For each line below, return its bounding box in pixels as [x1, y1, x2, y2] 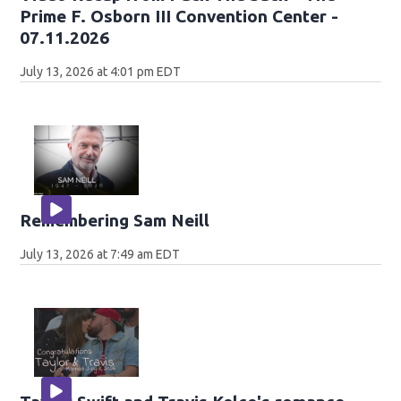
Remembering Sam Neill [20, 209, 210, 230]
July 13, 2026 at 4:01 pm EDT [20, 64, 182, 79]
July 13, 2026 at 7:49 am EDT [20, 246, 181, 261]
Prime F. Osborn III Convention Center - [20, 5, 339, 26]
